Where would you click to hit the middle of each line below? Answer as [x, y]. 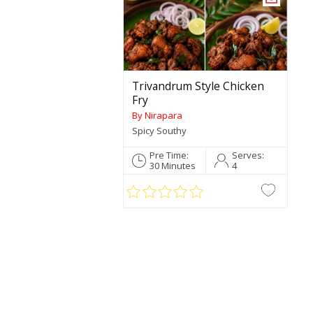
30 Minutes [172, 165]
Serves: [248, 155]
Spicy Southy [160, 131]
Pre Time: [169, 155]
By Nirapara [158, 116]
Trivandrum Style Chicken [198, 86]
